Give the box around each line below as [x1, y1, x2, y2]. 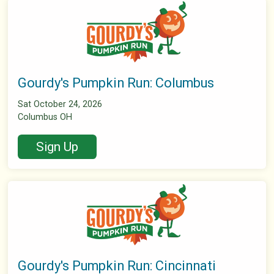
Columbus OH [18, 112, 73, 123]
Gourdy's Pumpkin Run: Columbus [18, 75, 215, 91]
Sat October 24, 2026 [18, 99, 103, 110]
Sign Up [36, 139, 79, 155]
